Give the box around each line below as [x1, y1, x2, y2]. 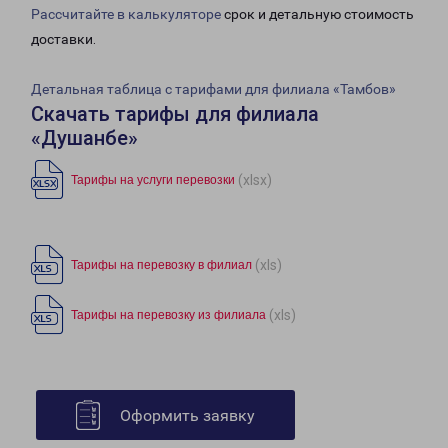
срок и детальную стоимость [221, 6, 414, 23]
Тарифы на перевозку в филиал [71, 258, 252, 273]
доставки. [31, 31, 96, 48]
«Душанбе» [31, 126, 138, 151]
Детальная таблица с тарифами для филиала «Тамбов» [31, 81, 396, 98]
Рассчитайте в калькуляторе [31, 6, 221, 23]
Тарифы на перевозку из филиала [71, 308, 266, 323]
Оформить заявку [120, 406, 255, 426]
